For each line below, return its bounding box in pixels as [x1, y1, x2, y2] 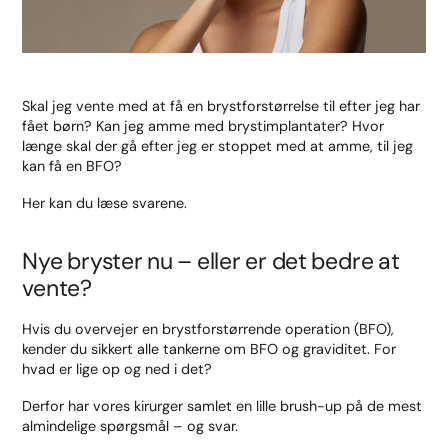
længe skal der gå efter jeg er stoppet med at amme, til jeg [22, 137, 414, 156]
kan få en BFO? [22, 157, 123, 176]
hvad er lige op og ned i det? [22, 360, 213, 379]
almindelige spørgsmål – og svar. [22, 417, 239, 436]
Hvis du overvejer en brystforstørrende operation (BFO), [22, 320, 395, 339]
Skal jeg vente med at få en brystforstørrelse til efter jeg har [22, 97, 421, 116]
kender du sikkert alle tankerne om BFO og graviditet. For [22, 340, 397, 359]
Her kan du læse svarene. [22, 194, 188, 213]
